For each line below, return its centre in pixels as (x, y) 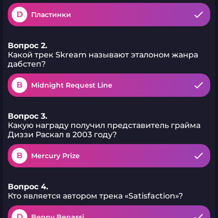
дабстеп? (27, 64)
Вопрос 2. (27, 45)
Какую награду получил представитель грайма (104, 125)
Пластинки (51, 15)
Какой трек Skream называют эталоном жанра (103, 55)
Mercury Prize (55, 156)
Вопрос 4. (28, 187)
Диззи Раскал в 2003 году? (62, 135)
